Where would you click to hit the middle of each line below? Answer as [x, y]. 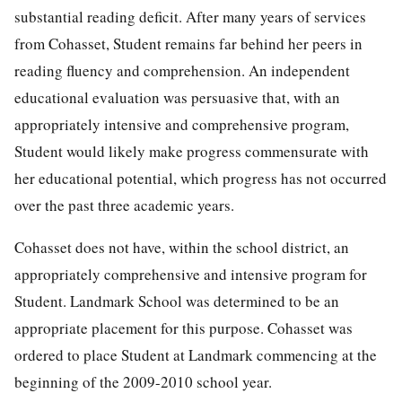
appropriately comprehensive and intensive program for [191, 275]
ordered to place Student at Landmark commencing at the [196, 355]
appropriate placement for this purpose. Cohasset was [184, 328]
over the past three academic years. [124, 205]
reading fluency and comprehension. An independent [182, 71]
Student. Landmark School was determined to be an [177, 301]
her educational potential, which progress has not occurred [201, 179]
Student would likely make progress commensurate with [192, 152]
